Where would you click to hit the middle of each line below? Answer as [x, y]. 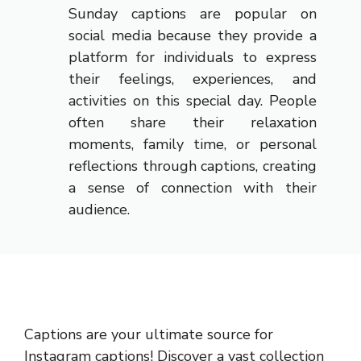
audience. [99, 210]
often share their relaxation [193, 122]
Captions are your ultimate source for [149, 334]
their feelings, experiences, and [193, 79]
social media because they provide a [193, 35]
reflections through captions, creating [193, 166]
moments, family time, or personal [193, 144]
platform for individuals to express [193, 57]
